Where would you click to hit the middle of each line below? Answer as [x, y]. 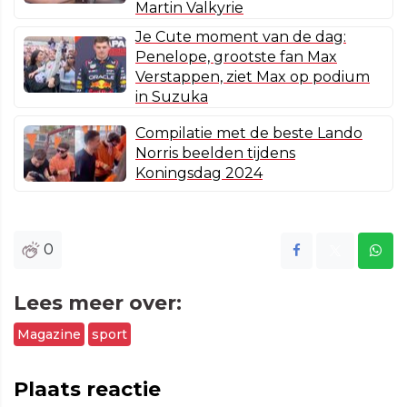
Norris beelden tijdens [215, 153]
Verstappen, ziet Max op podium [253, 76]
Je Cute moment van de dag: [241, 36]
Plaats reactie [87, 389]
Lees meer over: [98, 303]
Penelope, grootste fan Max [236, 56]
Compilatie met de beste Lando [249, 133]
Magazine [49, 334]
